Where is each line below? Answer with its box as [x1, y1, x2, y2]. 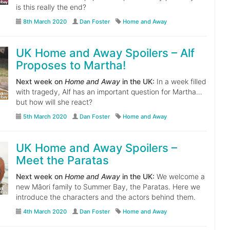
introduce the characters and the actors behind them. [15, 193, 196, 201]
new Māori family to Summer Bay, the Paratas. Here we [15, 182, 200, 191]
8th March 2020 [23, 18, 67, 25]
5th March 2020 [23, 113, 67, 120]
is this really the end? [15, 3, 86, 11]
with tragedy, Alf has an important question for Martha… [15, 87, 202, 96]
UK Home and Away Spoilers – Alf [15, 46, 195, 60]
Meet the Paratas [15, 154, 109, 167]
